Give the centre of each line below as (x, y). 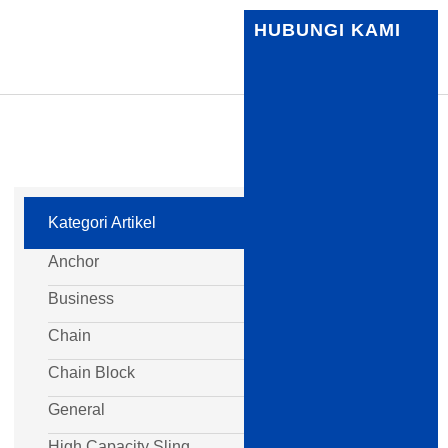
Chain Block (91, 372)
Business (81, 298)
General (76, 409)
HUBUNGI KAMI (328, 30)
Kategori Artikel (102, 222)
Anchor (73, 261)
